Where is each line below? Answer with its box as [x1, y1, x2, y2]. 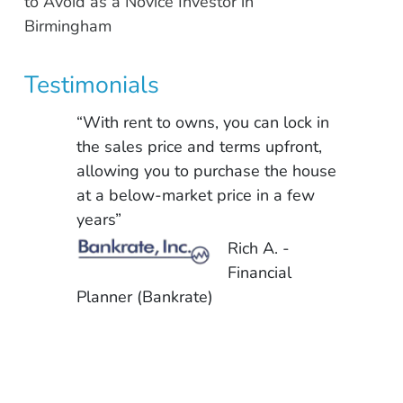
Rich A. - [228, 237, 291, 259]
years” [76, 209, 122, 231]
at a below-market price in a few [76, 184, 316, 207]
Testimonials [23, 68, 159, 102]
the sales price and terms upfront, [76, 136, 323, 158]
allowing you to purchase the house [76, 160, 337, 183]
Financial [228, 261, 292, 283]
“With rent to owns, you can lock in [76, 112, 330, 134]
